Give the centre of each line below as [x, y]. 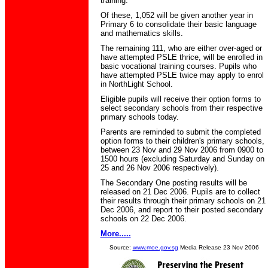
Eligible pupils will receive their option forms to [180, 99]
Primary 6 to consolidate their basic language [178, 24]
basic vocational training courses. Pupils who [178, 66]
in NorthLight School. [136, 84]
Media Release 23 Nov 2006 [218, 247]
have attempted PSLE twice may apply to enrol [182, 75]
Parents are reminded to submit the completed [180, 132]
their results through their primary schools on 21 [183, 201]
